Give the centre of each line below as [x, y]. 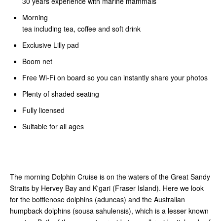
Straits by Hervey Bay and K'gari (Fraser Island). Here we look [107, 188]
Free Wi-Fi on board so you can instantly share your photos [115, 78]
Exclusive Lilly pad [51, 45]
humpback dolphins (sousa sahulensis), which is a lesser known [109, 211]
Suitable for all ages [53, 127]
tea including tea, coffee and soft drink [81, 29]
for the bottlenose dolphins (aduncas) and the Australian [97, 200]
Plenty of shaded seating [61, 94]
